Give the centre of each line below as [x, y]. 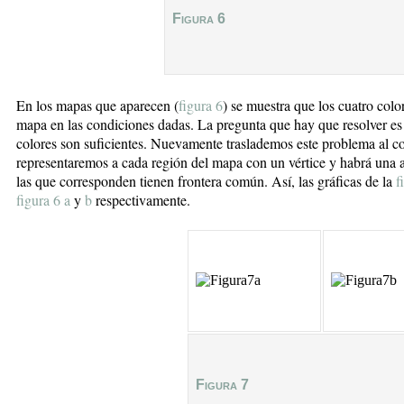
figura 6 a [43, 199]
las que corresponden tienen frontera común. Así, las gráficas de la [206, 180]
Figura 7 [222, 384]
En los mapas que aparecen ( [97, 105]
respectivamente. [143, 199]
